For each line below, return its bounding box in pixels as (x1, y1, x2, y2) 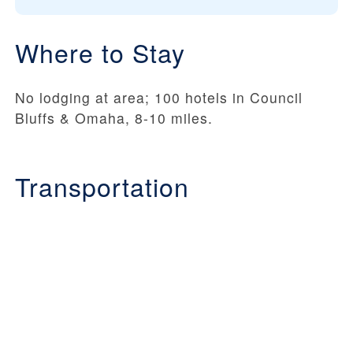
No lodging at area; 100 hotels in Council (15, 87, 303, 107)
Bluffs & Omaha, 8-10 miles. (15, 107, 213, 128)
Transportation (15, 167, 189, 204)
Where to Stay (15, 33, 185, 70)
